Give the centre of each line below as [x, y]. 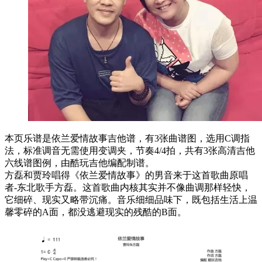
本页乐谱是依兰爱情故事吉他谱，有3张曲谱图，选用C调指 [127, 138]
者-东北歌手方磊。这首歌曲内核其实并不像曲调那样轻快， [128, 187]
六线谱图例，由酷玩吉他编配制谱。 [80, 163]
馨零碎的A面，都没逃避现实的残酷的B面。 [96, 212]
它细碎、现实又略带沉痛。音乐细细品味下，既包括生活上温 [131, 199]
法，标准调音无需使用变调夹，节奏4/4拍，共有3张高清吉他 [130, 150]
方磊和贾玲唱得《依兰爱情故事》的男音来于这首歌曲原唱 [126, 175]
